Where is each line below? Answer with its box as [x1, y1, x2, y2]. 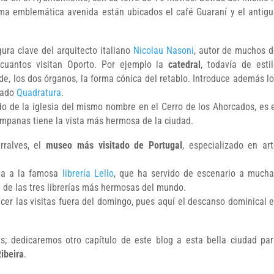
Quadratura [17, 86, 62, 98]
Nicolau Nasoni [133, 44, 194, 56]
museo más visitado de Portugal [46, 139, 183, 151]
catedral [168, 58, 201, 70]
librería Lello [58, 167, 114, 179]
